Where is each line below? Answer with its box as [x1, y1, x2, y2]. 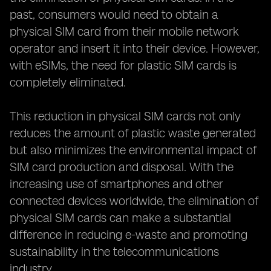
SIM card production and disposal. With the [10, 160, 233, 174]
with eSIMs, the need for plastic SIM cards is [10, 58, 237, 73]
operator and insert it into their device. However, [10, 41, 260, 56]
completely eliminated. [10, 75, 126, 90]
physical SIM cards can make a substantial [10, 211, 231, 225]
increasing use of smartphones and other [10, 177, 223, 191]
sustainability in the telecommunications [10, 244, 219, 259]
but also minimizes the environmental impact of [10, 143, 256, 157]
